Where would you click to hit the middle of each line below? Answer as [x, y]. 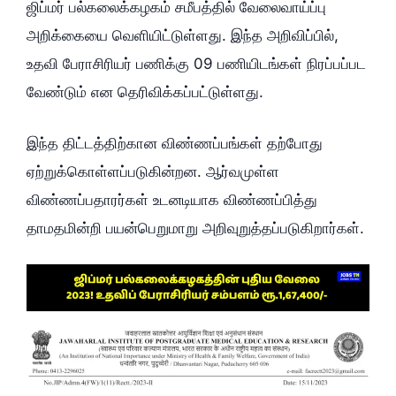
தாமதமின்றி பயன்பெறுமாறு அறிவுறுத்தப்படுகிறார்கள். [195, 228]
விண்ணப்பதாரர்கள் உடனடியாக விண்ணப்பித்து [172, 199]
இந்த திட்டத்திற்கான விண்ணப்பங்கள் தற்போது [175, 143]
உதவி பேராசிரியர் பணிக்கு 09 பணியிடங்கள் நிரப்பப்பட [196, 64]
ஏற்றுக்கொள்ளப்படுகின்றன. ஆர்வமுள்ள [153, 171]
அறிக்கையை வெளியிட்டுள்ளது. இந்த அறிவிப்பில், [183, 36]
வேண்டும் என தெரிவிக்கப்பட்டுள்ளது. [145, 92]
